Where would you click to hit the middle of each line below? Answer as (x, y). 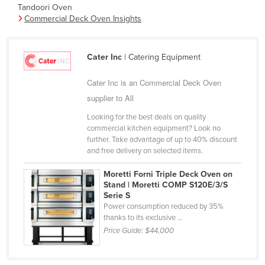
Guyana (51, 240)
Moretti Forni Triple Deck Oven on (168, 174)
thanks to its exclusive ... (143, 218)
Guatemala (57, 183)
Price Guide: (125, 231)
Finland (50, 12)
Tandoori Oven (45, 8)
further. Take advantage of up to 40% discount (162, 140)
